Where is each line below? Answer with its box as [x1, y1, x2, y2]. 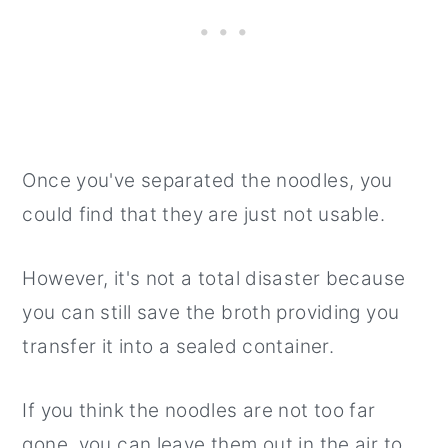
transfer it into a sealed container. [22, 335, 335, 359]
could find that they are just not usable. [22, 203, 385, 227]
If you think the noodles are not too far [22, 399, 376, 423]
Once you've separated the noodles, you [22, 169, 393, 193]
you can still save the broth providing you [22, 301, 400, 325]
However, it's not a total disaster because [22, 267, 406, 291]
